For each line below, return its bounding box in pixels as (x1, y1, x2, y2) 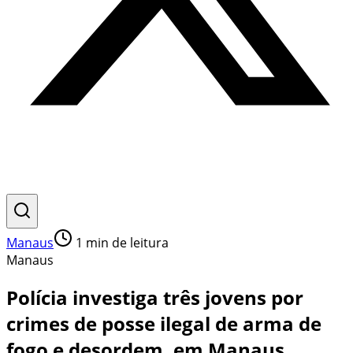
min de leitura (83, 234, 169, 251)
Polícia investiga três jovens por (6, 284, 303, 310)
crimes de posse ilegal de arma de (6, 310, 321, 336)
